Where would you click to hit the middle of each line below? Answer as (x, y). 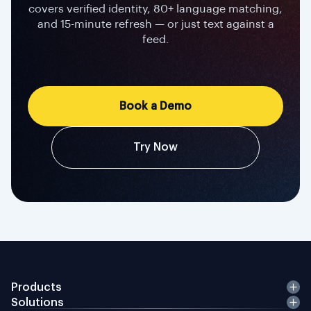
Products (36, 287)
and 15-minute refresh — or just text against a (155, 24)
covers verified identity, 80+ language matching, (155, 9)
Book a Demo (155, 106)
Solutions (37, 302)
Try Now (155, 148)
